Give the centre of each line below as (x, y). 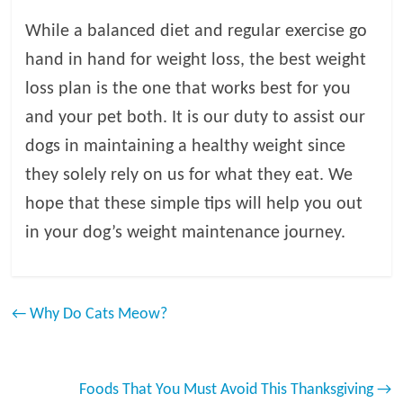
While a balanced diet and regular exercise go (197, 31)
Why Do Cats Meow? (97, 314)
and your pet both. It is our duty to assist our (196, 117)
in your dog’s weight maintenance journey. (186, 233)
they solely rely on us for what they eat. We (189, 175)
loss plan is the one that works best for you (188, 89)
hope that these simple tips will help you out (194, 204)
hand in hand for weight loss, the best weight (196, 60)
